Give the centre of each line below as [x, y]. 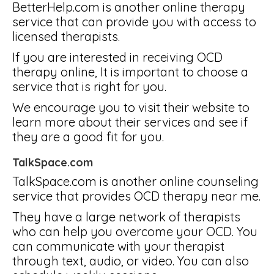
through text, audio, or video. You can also [131, 261]
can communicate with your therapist [118, 246]
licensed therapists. [66, 36]
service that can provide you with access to [134, 22]
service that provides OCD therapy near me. [136, 196]
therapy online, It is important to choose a [130, 72]
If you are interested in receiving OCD [117, 57]
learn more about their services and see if [130, 122]
